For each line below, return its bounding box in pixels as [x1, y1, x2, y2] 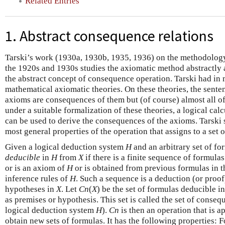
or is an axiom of [5, 163, 67, 173]
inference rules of [5, 173, 70, 183]
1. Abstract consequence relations [5, 26, 213, 45]
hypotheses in [5, 184, 56, 194]
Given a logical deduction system [5, 142, 126, 152]
